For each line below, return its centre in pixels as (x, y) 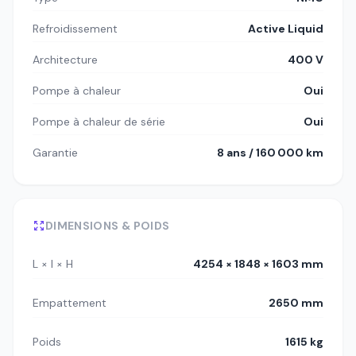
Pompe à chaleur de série (99, 122)
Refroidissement (75, 29)
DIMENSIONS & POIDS (108, 226)
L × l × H (53, 264)
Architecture (65, 60)
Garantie (55, 153)
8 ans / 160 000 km (270, 153)
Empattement (70, 303)
